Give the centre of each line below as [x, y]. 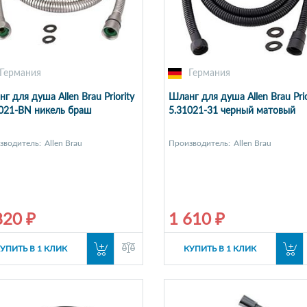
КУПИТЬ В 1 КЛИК [220, 249]
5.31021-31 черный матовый [232, 111]
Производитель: [199, 144]
